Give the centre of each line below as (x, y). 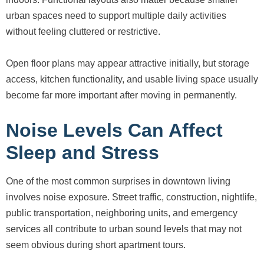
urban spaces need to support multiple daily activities (116, 16)
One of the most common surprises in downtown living (118, 181)
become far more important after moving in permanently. (121, 95)
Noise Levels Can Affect (114, 131)
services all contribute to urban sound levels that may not (124, 229)
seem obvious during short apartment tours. (96, 245)
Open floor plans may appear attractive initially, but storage (128, 64)
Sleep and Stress (82, 153)
